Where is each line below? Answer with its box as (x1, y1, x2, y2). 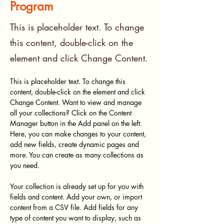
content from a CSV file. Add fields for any (10, 202, 140, 212)
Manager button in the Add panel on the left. (10, 118, 144, 128)
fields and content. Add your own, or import (10, 192, 144, 201)
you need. (10, 160, 39, 170)
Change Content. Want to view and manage (10, 97, 143, 107)
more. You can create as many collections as (10, 150, 145, 159)
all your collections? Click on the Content (10, 108, 133, 117)
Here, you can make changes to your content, (10, 129, 148, 138)
